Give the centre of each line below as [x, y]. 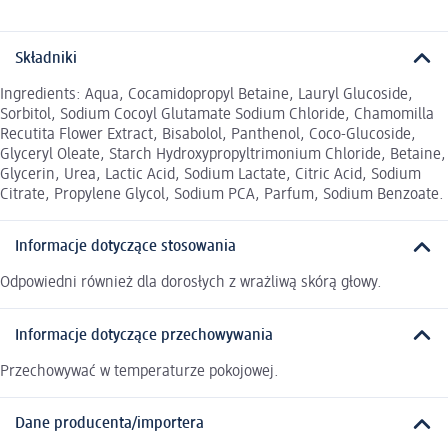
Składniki [46, 58]
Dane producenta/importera [109, 424]
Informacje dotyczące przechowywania [144, 335]
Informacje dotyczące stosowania [125, 247]
